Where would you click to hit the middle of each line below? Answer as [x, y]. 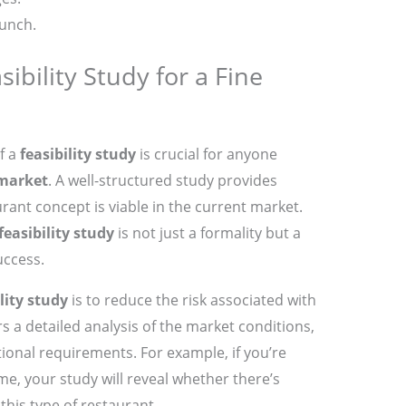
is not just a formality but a [207, 233]
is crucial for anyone [206, 155]
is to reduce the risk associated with [192, 300]
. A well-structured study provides [162, 181]
